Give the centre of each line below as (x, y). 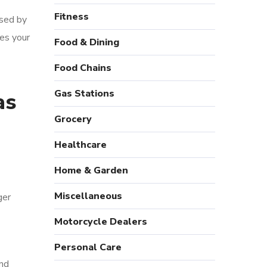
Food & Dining (87, 42)
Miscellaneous (88, 196)
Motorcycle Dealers (101, 222)
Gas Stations (84, 94)
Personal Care (88, 247)
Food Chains (83, 68)
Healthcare (80, 145)
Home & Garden (91, 170)
